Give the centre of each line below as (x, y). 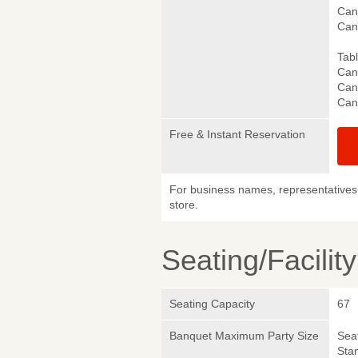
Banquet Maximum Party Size (244, 336)
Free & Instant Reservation (237, 135)
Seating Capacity (212, 304)
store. (184, 205)
